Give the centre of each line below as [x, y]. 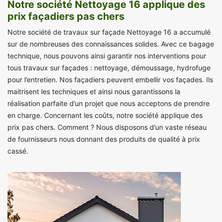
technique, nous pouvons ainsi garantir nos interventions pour [107, 56]
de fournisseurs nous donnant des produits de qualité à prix [104, 139]
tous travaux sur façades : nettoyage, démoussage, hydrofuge [109, 68]
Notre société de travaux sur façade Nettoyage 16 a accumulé [109, 32]
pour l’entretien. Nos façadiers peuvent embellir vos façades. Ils [110, 80]
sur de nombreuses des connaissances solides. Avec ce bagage [111, 44]
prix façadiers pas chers [66, 17]
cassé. [18, 151]
